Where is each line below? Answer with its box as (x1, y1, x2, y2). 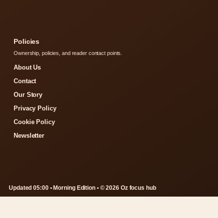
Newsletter (14, 132, 44, 140)
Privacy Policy (14, 105, 56, 112)
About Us (14, 64, 41, 72)
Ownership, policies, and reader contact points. (14, 50, 123, 56)
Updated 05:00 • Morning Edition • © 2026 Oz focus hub (9, 184, 156, 192)
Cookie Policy (14, 118, 55, 126)
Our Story (14, 91, 43, 99)
